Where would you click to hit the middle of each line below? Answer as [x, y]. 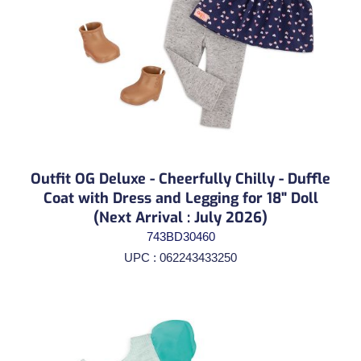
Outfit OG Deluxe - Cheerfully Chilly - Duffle [180, 178]
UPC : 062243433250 [180, 257]
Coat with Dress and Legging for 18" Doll [180, 198]
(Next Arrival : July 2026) [180, 217]
